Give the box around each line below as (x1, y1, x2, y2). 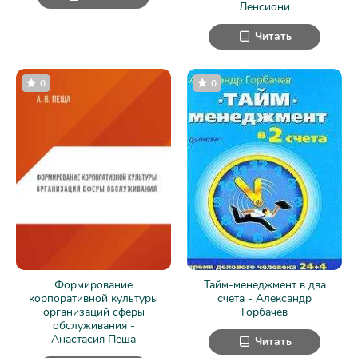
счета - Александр (217, 290, 312, 306)
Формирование (54, 276, 133, 292)
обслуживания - (52, 317, 135, 333)
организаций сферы (42, 304, 145, 320)
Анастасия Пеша (51, 331, 136, 347)
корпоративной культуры (29, 290, 158, 306)
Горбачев (241, 304, 288, 320)
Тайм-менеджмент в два (203, 276, 326, 292)
